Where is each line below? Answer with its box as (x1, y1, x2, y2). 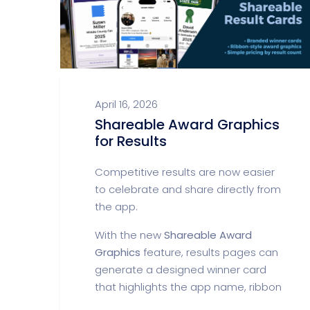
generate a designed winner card (95, 262, 266, 277)
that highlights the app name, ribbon (95, 280, 282, 294)
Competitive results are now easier (95, 165, 275, 179)
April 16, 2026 (95, 97, 158, 111)
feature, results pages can (140, 245, 278, 259)
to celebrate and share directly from (95, 182, 281, 197)
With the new (95, 228, 164, 242)
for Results (95, 131, 167, 151)
